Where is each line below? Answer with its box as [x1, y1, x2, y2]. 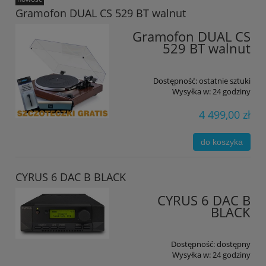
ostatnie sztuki [199, 75, 251, 86]
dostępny [217, 239, 251, 250]
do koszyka [201, 137, 243, 147]
